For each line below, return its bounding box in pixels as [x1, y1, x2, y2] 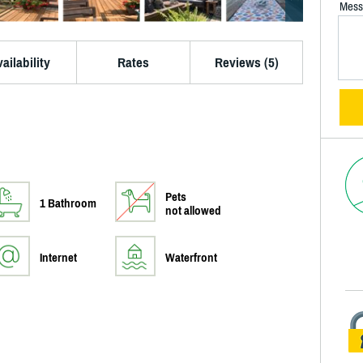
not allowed [165, 203, 221, 218]
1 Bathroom [40, 196, 96, 211]
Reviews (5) [214, 54, 279, 70]
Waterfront [165, 250, 217, 265]
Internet [40, 250, 77, 265]
